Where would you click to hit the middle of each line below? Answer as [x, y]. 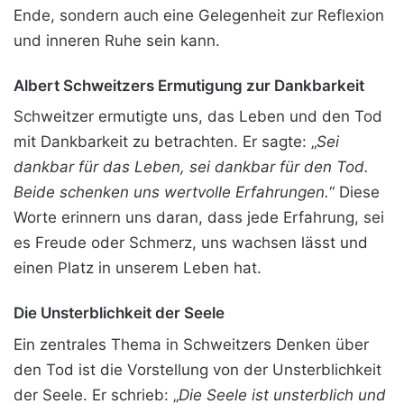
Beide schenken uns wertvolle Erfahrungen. [171, 193]
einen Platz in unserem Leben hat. [138, 268]
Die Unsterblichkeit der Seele [119, 313]
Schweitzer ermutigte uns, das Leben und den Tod [198, 117]
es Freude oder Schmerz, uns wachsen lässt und [191, 243]
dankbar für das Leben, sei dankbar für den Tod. [191, 167]
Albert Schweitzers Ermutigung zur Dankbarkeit [189, 85]
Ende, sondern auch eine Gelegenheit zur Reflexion [199, 15]
